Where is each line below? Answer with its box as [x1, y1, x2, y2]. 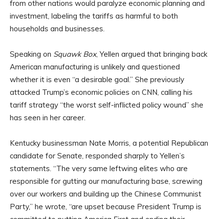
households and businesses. [10, 24, 105, 34]
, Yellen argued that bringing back [96, 49, 207, 59]
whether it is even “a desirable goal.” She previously [10, 75, 184, 85]
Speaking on [10, 49, 53, 59]
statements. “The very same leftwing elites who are [10, 164, 188, 174]
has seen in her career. [10, 113, 86, 123]
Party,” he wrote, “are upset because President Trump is [10, 202, 201, 212]
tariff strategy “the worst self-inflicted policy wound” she [10, 100, 203, 110]
